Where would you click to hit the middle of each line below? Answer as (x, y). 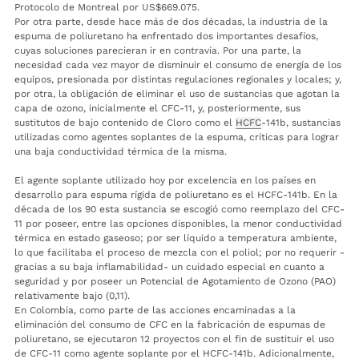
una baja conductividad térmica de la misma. (121, 152)
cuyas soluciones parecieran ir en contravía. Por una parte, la (158, 51)
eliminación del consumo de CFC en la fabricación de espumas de (170, 325)
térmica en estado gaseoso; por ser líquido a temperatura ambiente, (175, 238)
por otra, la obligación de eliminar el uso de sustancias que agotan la (177, 94)
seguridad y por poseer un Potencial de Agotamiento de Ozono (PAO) (175, 282)
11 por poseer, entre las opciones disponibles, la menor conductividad (178, 224)
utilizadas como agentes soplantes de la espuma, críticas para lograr (177, 137)
